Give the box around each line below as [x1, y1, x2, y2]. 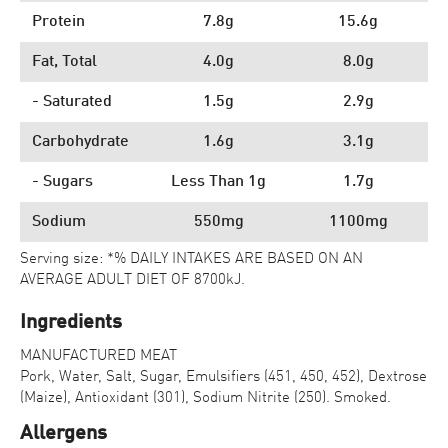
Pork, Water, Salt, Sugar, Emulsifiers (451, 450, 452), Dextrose [20, 369, 427, 384]
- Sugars [32, 173, 93, 190]
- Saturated [32, 93, 112, 110]
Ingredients [20, 313, 122, 334]
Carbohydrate [32, 133, 129, 150]
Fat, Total [32, 53, 97, 70]
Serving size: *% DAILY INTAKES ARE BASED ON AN [20, 252, 363, 266]
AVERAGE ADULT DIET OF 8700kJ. [20, 273, 245, 287]
